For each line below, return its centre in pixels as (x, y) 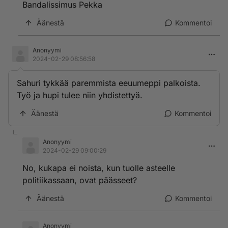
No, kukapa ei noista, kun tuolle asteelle (99, 168)
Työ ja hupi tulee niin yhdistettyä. (80, 95)
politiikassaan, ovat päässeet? (80, 180)
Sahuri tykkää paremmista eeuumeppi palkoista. (109, 83)
